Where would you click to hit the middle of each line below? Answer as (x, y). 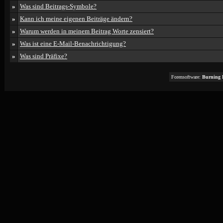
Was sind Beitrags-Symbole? (58, 6)
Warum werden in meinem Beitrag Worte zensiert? (87, 31)
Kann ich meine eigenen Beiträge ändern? (76, 19)
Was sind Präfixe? (44, 56)
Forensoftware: (187, 77)
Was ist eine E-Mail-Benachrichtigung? (73, 44)
